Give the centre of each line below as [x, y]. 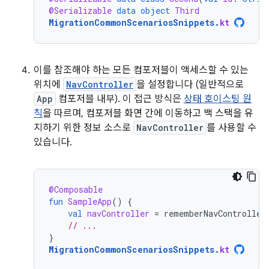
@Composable [76, 189]
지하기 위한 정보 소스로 [83, 128]
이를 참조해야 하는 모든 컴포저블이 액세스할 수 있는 [141, 70]
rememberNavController [215, 213]
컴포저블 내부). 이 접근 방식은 [120, 99]
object [155, 11]
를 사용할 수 [231, 128]
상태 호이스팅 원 [218, 99]
